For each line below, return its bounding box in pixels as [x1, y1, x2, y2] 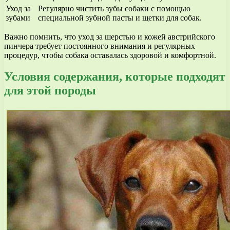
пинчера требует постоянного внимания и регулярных [4, 41, 195, 50]
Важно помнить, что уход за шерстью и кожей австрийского [4, 32, 215, 41]
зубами [6, 13, 30, 22]
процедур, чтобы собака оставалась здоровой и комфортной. [4, 50, 216, 60]
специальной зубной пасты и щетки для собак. [38, 13, 202, 22]
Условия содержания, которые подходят [4, 70, 225, 84]
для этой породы [4, 84, 96, 98]
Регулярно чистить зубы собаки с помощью [38, 4, 190, 13]
